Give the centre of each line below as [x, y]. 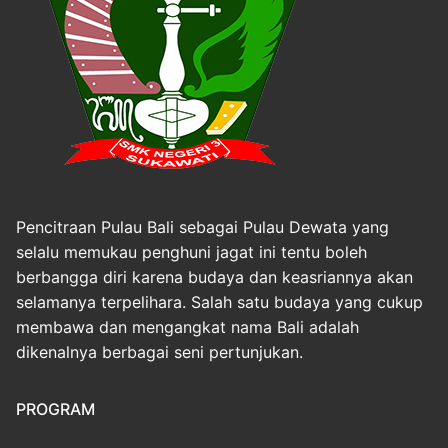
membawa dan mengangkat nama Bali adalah [187, 327]
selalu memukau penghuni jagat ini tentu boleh [191, 252]
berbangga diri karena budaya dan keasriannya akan [214, 277]
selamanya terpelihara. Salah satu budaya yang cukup [219, 302]
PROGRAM [55, 409]
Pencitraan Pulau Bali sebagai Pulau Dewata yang [202, 227]
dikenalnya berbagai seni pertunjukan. [159, 352]
